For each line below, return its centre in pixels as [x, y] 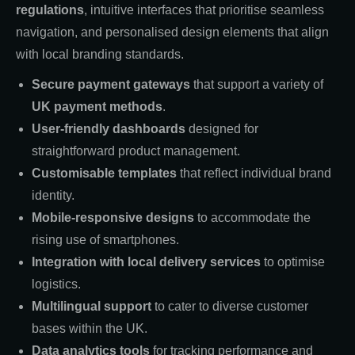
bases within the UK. [90, 328]
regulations [50, 10]
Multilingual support [92, 306]
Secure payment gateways [111, 84]
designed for [222, 128]
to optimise [293, 261]
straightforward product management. [136, 151]
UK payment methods [97, 106]
